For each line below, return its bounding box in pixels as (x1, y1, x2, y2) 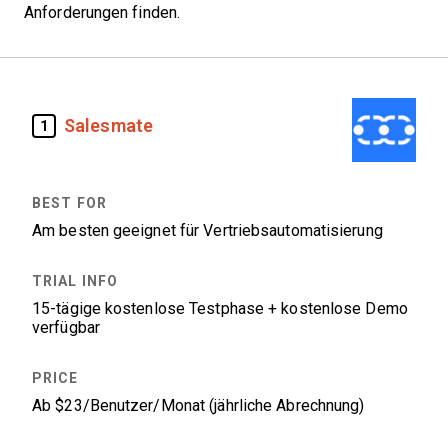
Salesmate (64, 115, 153, 136)
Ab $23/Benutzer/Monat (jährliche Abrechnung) (32, 397, 365, 414)
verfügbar (32, 319, 100, 336)
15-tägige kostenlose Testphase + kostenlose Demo (32, 300, 408, 317)
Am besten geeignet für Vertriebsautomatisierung (32, 222, 383, 239)
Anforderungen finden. (24, 4, 181, 21)
